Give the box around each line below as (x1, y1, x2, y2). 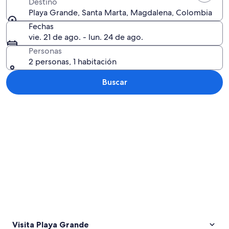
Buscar (102, 77, 127, 87)
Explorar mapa (6, 100, 59, 111)
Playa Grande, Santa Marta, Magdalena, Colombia (29, 7, 212, 18)
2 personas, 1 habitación (29, 56, 117, 67)
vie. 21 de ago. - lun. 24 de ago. (29, 32, 143, 42)
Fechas (29, 21, 54, 32)
